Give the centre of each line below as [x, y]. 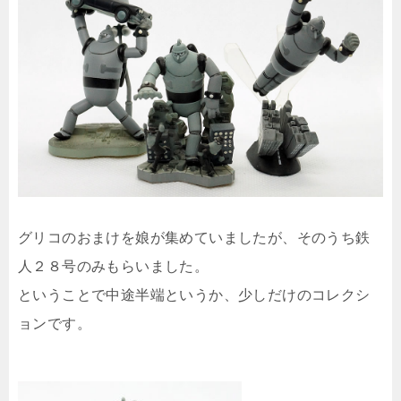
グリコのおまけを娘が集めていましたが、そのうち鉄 [194, 238]
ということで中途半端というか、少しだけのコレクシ [194, 295]
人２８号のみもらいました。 [114, 266]
